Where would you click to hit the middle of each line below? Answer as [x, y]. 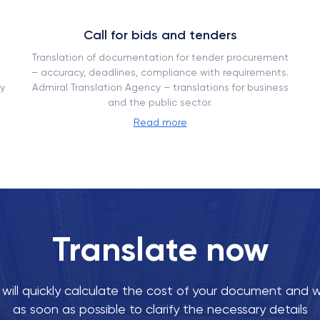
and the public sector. [160, 102]
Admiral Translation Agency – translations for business [160, 87]
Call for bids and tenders [160, 35]
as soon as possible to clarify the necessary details [160, 309]
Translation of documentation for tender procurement [160, 57]
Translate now [160, 249]
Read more [160, 122]
